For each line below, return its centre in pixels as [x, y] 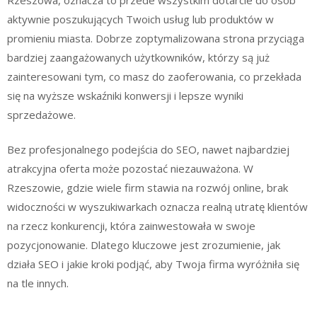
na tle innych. [38, 283]
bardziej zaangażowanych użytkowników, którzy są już [138, 57]
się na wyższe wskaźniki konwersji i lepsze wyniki [125, 95]
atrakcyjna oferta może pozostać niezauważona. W [130, 168]
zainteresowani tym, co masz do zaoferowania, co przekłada [154, 76]
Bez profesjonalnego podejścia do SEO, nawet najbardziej [148, 149]
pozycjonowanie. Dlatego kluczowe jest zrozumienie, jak [144, 245]
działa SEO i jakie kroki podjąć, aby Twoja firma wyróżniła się [153, 264]
